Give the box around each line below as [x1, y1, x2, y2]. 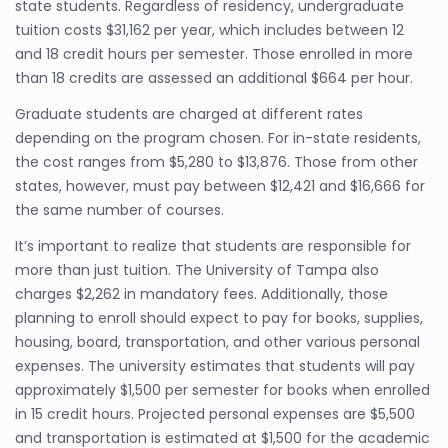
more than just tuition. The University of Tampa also [15, 260, 379, 280]
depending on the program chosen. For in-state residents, [15, 128, 421, 148]
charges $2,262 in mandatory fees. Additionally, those [15, 284, 388, 304]
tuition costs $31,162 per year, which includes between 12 [15, 20, 404, 40]
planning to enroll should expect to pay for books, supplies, [15, 308, 423, 328]
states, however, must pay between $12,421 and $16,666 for [15, 176, 425, 196]
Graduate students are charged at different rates [15, 104, 363, 124]
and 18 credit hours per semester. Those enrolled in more [15, 44, 413, 64]
